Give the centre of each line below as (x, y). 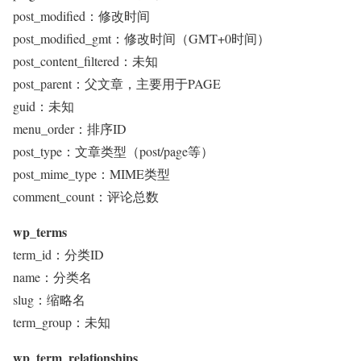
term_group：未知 (62, 322)
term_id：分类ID (58, 254)
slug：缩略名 (49, 299)
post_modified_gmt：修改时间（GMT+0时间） (141, 38)
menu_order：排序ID (70, 129)
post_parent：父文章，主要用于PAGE (117, 83)
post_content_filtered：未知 (85, 61)
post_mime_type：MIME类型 (91, 174)
